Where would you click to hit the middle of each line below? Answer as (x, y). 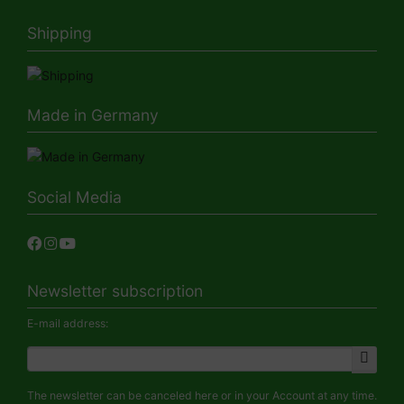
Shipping (60, 33)
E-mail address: (68, 323)
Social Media (74, 197)
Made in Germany (93, 115)
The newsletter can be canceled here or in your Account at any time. (202, 395)
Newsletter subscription (115, 290)
